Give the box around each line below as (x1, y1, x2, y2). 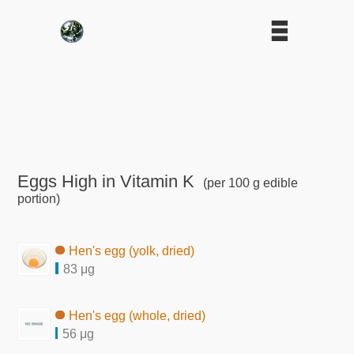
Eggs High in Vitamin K (17, 171, 195, 191)
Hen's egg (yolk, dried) (69, 243, 195, 258)
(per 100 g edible (199, 175, 298, 190)
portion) (17, 191, 61, 205)
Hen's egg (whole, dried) (69, 308, 206, 322)
